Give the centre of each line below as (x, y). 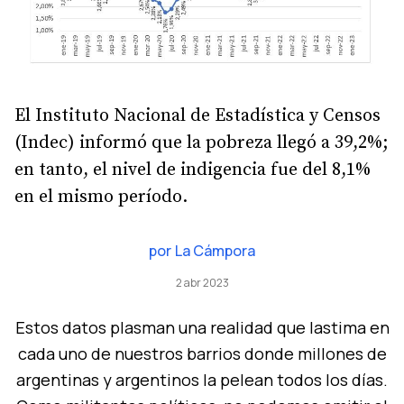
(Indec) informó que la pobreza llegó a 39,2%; (201, 143)
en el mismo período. (101, 197)
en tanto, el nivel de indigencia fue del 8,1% (193, 170)
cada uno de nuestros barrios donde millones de (202, 354)
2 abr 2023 (202, 283)
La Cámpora (215, 251)
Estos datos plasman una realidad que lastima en (202, 328)
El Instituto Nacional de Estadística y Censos (197, 116)
